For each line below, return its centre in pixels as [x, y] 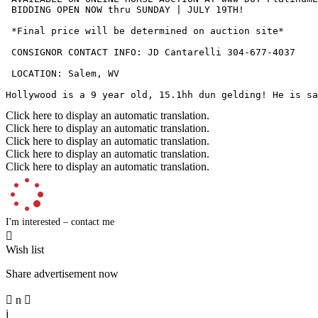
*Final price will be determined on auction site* [145, 31]
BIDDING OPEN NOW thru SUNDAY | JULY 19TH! [125, 9]
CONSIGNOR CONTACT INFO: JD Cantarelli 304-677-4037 [150, 52]
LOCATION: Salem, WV [62, 73]
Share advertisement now [62, 273]
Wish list [25, 249]
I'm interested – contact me [60, 221]
